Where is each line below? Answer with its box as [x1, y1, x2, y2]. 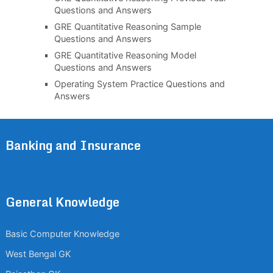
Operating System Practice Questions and [54, 78, 225, 90]
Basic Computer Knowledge [5, 228, 119, 239]
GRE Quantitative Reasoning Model [54, 49, 196, 61]
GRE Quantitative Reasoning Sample [54, 21, 201, 32]
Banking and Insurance [5, 135, 141, 155]
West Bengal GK [5, 248, 71, 260]
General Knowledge [5, 191, 119, 212]
